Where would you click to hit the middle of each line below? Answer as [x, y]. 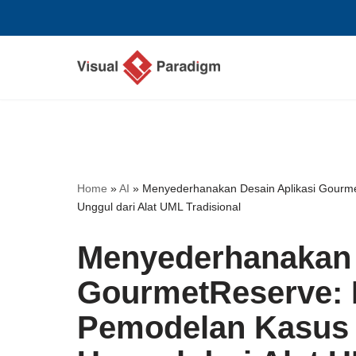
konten [31, 87]
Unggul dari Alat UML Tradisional [159, 206]
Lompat [33, 44]
